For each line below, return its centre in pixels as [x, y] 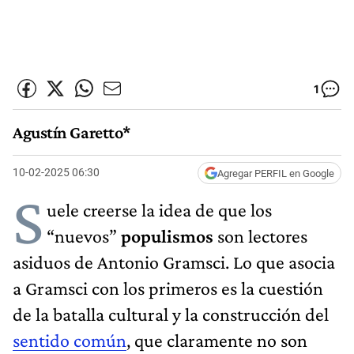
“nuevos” [84, 235]
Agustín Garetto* [72, 133]
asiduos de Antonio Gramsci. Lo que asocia [174, 262]
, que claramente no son [217, 340]
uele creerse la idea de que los [159, 209]
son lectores [260, 235]
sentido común [70, 340]
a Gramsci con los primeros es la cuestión [168, 288]
